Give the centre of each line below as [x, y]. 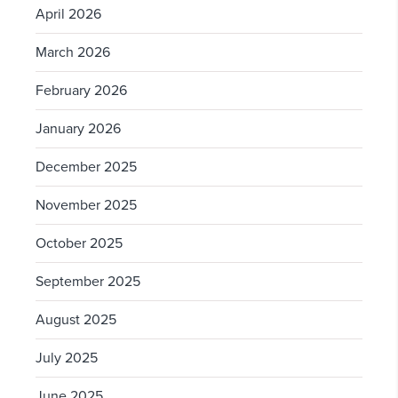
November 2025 [86, 206]
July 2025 [67, 358]
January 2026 [78, 129]
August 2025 [76, 320]
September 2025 [88, 282]
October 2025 [79, 244]
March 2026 [73, 53]
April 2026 [68, 15]
